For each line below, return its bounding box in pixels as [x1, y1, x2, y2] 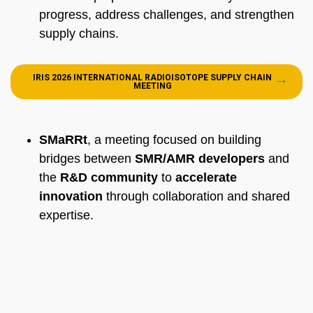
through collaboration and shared [103, 189, 290, 203]
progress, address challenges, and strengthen [39, 7, 294, 22]
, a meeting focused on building [87, 132, 261, 147]
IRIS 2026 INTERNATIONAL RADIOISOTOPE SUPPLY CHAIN [33, 72, 272, 82]
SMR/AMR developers [135, 151, 265, 166]
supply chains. [39, 26, 119, 41]
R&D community [60, 170, 158, 184]
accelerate [175, 170, 237, 184]
